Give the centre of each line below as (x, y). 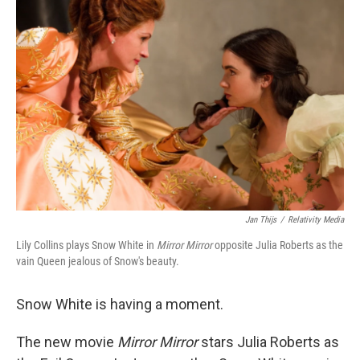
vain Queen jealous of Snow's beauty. (98, 261)
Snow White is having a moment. (120, 304)
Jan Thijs (261, 220)
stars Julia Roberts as (268, 342)
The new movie (67, 342)
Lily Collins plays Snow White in (86, 245)
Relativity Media (316, 220)
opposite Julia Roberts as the (279, 245)
